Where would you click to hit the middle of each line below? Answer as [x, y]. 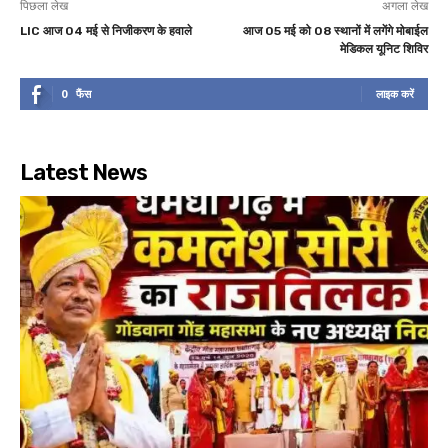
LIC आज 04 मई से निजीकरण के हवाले [106, 30]
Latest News [83, 172]
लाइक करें [395, 93]
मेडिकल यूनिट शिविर [383, 48]
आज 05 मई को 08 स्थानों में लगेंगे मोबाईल [335, 30]
